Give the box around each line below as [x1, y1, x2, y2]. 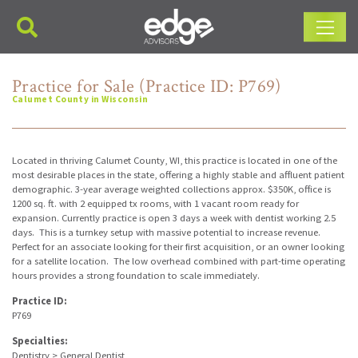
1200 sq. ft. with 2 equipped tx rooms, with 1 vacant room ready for [12, 197, 299, 210]
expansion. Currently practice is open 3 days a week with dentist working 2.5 [12, 211, 336, 225]
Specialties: [12, 334, 68, 348]
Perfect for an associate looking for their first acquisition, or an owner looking [12, 240, 344, 253]
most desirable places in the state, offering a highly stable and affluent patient [12, 168, 344, 181]
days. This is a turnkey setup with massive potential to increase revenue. [12, 225, 323, 239]
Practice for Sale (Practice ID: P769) [12, 74, 281, 99]
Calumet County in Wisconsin [12, 93, 149, 105]
